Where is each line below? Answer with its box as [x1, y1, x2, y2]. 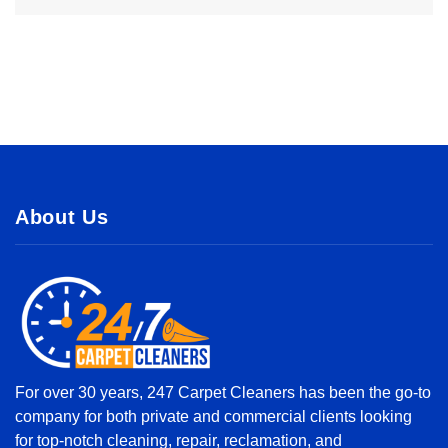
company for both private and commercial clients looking [15, 408, 412, 426]
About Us [15, 206, 109, 229]
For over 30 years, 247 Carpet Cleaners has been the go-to [15, 384, 431, 402]
